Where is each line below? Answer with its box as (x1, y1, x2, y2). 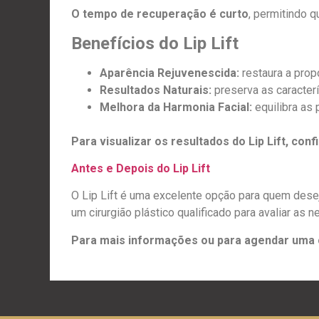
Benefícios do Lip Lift (71, 33, 239, 53)
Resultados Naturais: (100, 83, 214, 97)
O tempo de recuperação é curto (71, 7, 249, 21)
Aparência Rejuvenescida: (100, 66, 242, 80)
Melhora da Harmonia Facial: (100, 100, 255, 114)
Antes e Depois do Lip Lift (71, 162, 210, 176)
